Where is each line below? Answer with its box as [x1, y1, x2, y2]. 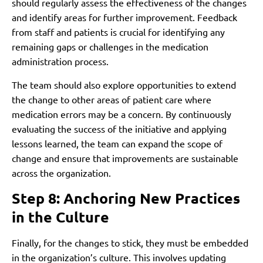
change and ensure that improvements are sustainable [12, 151, 238, 164]
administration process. [12, 55, 109, 68]
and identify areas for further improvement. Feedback [12, 11, 237, 23]
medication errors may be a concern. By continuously [12, 107, 231, 120]
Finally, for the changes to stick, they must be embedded [12, 237, 248, 249]
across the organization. [12, 166, 111, 178]
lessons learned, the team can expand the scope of [12, 137, 222, 149]
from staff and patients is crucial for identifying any [12, 26, 225, 38]
